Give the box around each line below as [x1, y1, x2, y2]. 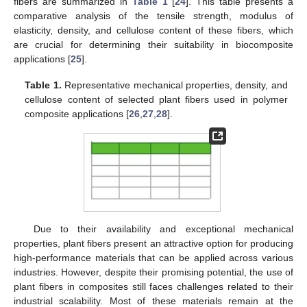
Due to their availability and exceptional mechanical [33, 223, 293, 234]
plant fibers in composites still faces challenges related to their [14, 280, 293, 292]
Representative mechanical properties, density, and [61, 79, 288, 90]
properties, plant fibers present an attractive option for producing [14, 237, 293, 249]
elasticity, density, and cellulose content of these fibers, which [14, 24, 293, 36]
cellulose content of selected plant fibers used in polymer [25, 93, 288, 105]
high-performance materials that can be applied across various [14, 251, 293, 263]
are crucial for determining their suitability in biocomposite [14, 38, 293, 50]
